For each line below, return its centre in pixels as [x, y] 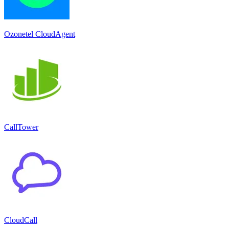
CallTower [21, 127]
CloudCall [21, 220]
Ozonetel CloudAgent [40, 34]
